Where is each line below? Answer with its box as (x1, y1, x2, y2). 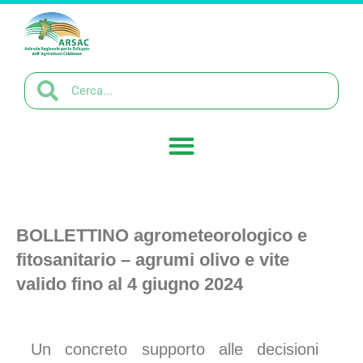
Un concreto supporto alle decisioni (31, 340, 318, 358)
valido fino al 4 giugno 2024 (16, 273, 243, 294)
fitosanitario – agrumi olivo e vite (16, 249, 289, 270)
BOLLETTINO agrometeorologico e (16, 224, 307, 246)
